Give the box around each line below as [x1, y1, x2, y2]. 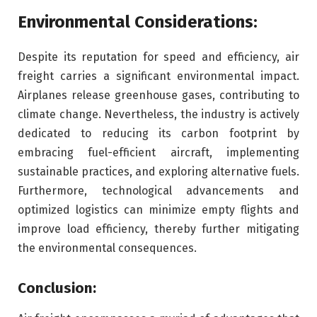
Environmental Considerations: [18, 11, 258, 32]
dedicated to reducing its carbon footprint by [18, 126, 299, 140]
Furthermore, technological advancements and [18, 183, 299, 197]
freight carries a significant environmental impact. [18, 69, 299, 83]
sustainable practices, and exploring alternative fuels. [18, 164, 299, 178]
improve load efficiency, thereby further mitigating [18, 221, 299, 236]
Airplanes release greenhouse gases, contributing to [18, 88, 299, 102]
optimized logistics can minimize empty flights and [18, 202, 299, 217]
